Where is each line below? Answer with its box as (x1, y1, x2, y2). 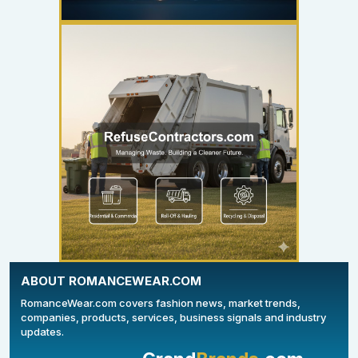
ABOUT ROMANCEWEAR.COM (21, 273, 201, 288)
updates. (21, 325, 64, 338)
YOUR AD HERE (114, 117, 244, 137)
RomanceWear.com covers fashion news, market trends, (21, 296, 300, 309)
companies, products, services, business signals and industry (21, 311, 326, 324)
